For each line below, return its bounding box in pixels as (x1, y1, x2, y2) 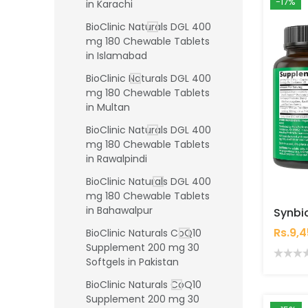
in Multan (86, 100, 130, 115)
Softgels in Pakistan (86, 255, 179, 269)
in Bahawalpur (86, 203, 153, 218)
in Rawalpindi (86, 152, 147, 166)
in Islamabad (86, 49, 147, 63)
